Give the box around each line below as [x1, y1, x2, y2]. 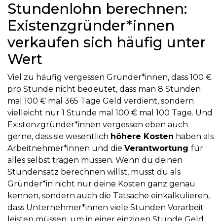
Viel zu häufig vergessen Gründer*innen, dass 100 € [7, 72, 212, 82]
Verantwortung [124, 143, 191, 153]
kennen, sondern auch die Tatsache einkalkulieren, [7, 190, 210, 200]
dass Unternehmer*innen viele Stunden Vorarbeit [7, 202, 204, 212]
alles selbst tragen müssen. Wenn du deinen [7, 155, 183, 165]
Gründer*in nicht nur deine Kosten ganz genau [7, 179, 195, 188]
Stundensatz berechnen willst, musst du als [7, 167, 181, 177]
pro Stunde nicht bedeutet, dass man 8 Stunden [7, 84, 201, 94]
